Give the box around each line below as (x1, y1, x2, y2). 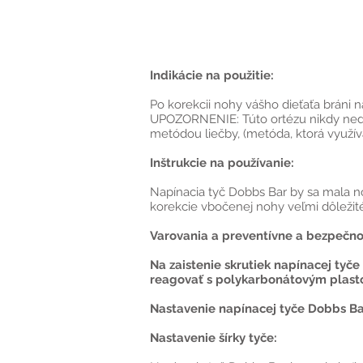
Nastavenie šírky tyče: (150, 331, 277, 345)
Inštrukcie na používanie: (150, 156, 294, 170)
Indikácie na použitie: (150, 68, 274, 83)
